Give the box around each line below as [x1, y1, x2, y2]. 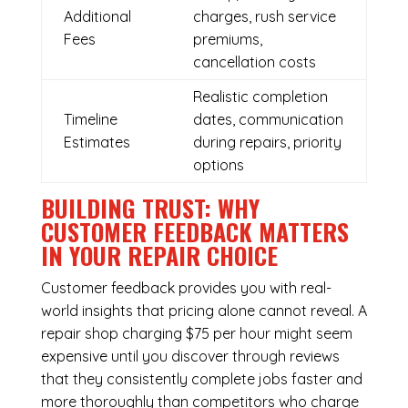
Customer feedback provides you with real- [40, 279, 331, 298]
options [192, 156, 244, 175]
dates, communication [192, 110, 343, 129]
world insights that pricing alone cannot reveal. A [40, 301, 367, 321]
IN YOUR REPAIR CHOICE [40, 238, 278, 274]
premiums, [192, 30, 262, 49]
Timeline [63, 110, 117, 129]
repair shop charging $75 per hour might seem [40, 324, 352, 343]
